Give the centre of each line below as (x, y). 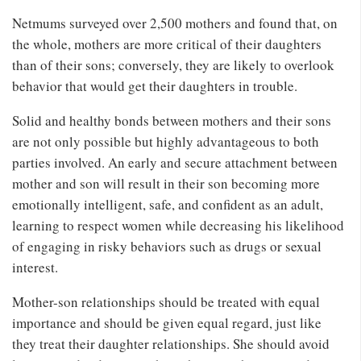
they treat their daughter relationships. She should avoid (171, 343)
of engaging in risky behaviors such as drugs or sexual (167, 246)
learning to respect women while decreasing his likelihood (178, 225)
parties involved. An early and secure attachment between (175, 162)
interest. (35, 267)
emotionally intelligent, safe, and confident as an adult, (168, 204)
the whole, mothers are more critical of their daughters (167, 44)
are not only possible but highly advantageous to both (166, 141)
